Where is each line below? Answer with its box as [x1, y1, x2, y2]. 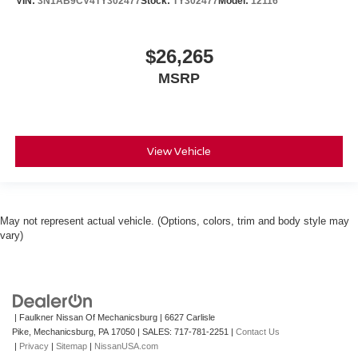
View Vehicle [147, 144, 211, 159]
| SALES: [135, 327, 174, 337]
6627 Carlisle [162, 312, 215, 323]
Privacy [19, 341, 49, 352]
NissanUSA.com [94, 341, 158, 352]
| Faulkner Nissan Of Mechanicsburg [12, 312, 157, 323]
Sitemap [56, 341, 87, 352]
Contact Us [236, 327, 280, 337]
